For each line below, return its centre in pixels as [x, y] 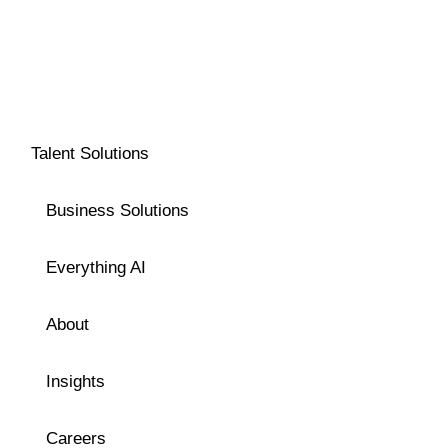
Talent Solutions [90, 153]
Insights [75, 381]
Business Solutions [117, 210]
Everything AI [96, 267]
